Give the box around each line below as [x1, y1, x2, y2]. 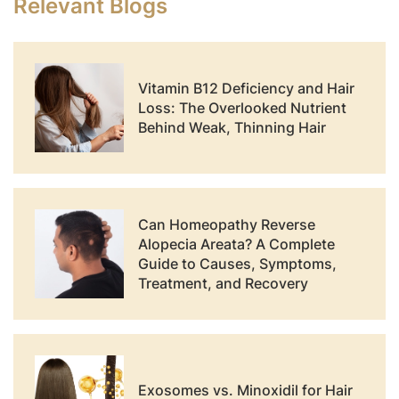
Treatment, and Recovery [138, 273, 308, 292]
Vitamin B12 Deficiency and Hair [138, 78, 354, 97]
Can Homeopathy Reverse [138, 215, 315, 233]
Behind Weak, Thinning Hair [138, 118, 326, 136]
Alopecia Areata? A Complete [138, 234, 335, 253]
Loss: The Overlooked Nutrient [138, 98, 346, 117]
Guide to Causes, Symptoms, [138, 254, 337, 273]
